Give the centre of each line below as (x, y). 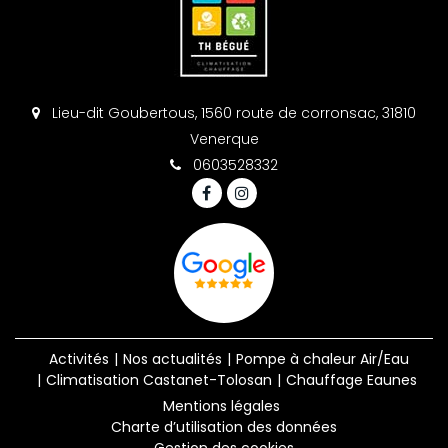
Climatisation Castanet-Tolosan (158, 379)
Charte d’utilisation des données (224, 426)
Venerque (224, 138)
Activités (79, 358)
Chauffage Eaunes (351, 379)
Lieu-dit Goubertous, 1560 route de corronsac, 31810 (232, 112)
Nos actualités (172, 358)
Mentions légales (221, 405)
